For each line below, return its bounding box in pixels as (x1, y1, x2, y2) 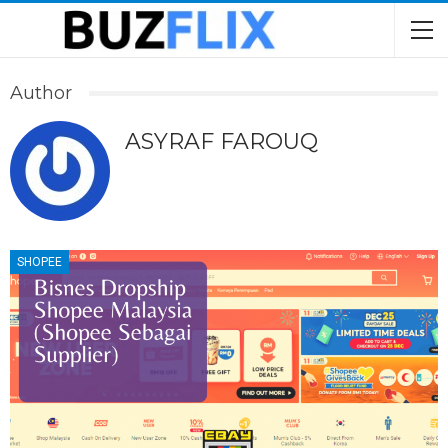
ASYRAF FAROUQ (125, 128, 318, 155)
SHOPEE (17, 255, 62, 270)
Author (10, 82, 72, 104)
